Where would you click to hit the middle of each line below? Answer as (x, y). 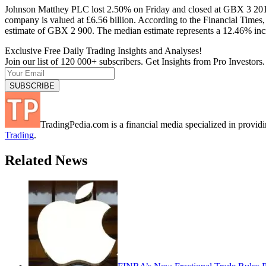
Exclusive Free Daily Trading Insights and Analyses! (103, 50)
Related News (46, 160)
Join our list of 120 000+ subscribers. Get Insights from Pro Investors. (135, 61)
